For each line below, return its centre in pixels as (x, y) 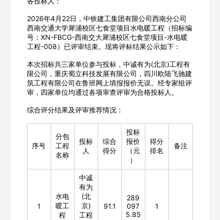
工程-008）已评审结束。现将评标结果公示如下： (104, 46)
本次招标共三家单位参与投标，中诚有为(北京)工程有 (108, 64)
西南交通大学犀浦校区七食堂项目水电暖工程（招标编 (109, 27)
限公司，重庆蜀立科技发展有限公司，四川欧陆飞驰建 (109, 73)
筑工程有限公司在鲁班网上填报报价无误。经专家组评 (109, 82)
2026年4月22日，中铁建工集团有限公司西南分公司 (107, 18)
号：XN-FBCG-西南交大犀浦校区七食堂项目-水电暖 (107, 37)
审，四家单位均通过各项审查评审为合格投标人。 (102, 92)
